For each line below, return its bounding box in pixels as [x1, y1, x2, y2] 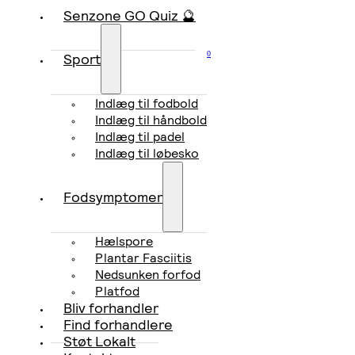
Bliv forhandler [63, 299, 158, 317]
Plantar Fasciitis [95, 250, 192, 266]
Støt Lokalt [63, 332, 136, 350]
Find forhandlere [63, 315, 173, 334]
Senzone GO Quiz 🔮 [63, 6, 196, 25]
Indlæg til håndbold [95, 112, 207, 128]
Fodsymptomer [63, 188, 162, 206]
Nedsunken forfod [95, 266, 200, 283]
